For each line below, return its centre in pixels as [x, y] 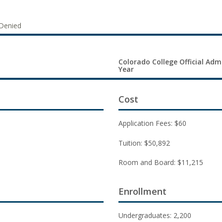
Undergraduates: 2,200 [155, 215]
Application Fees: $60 [152, 123]
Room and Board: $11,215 [161, 162]
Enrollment [142, 191]
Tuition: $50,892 [144, 143]
